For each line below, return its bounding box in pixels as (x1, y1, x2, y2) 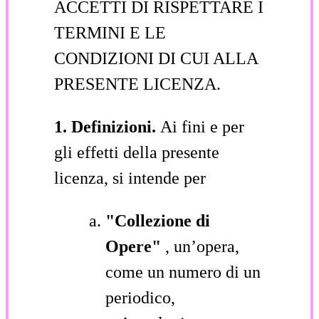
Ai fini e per (160, 117, 244, 136)
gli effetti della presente (54, 142, 219, 162)
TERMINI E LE (54, 23, 166, 42)
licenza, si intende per (54, 168, 206, 187)
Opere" (105, 236, 165, 256)
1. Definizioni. (54, 117, 160, 136)
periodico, (105, 288, 175, 307)
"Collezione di (105, 211, 210, 230)
